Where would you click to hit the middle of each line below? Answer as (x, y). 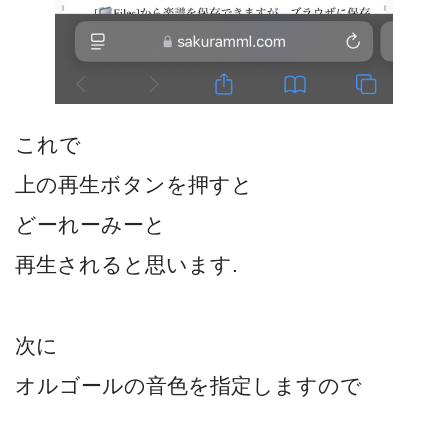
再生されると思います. (126, 264)
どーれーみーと (90, 224)
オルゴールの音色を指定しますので (188, 386)
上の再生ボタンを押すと (134, 184)
